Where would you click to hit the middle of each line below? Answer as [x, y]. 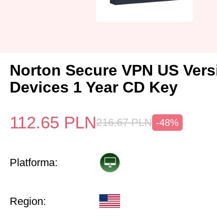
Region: [28, 201]
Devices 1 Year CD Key [94, 87]
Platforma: [34, 163]
